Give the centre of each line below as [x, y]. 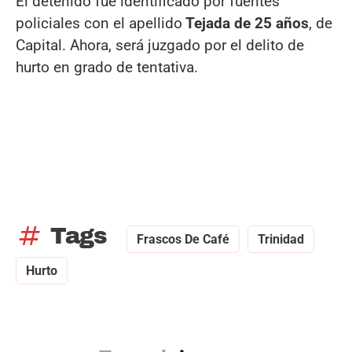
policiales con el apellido [99, 23]
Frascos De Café [183, 239]
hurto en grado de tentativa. [107, 67]
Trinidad [281, 239]
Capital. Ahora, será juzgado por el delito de [160, 45]
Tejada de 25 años [246, 23]
